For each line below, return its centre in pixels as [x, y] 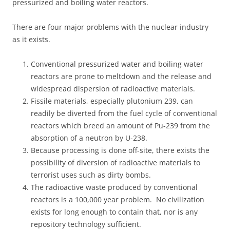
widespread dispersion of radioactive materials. [113, 88]
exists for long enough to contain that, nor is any [114, 212]
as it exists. [31, 39]
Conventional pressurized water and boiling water [117, 64]
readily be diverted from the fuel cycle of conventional [124, 113]
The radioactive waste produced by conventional [114, 187]
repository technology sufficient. [86, 224]
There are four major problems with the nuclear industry [110, 27]
